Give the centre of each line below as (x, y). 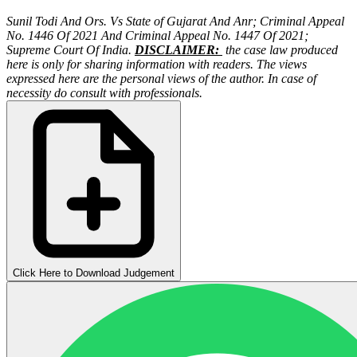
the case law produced (280, 50)
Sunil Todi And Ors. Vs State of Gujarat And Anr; (133, 22)
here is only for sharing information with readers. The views (157, 65)
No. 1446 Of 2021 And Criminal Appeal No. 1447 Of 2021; (157, 36)
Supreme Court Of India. (69, 50)
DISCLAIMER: (178, 50)
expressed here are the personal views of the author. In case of (161, 79)
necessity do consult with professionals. (104, 93)
